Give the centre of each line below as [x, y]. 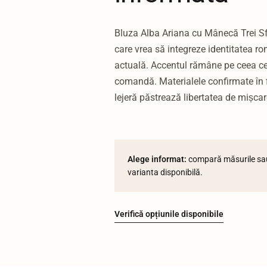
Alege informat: [157, 159]
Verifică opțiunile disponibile [169, 214]
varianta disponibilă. [165, 172]
